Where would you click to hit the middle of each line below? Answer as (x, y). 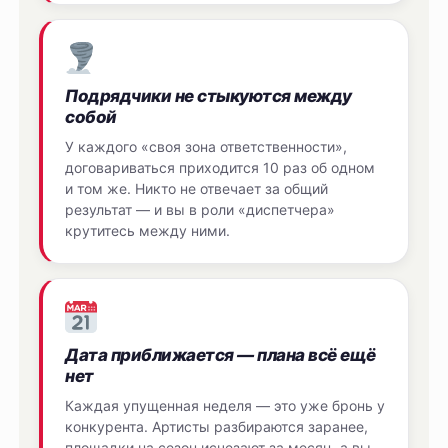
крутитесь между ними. (148, 231)
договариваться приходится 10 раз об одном (220, 168)
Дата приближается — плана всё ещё (220, 354)
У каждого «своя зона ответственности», (206, 147)
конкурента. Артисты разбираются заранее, (217, 426)
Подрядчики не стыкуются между (208, 96)
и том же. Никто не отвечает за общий (197, 189)
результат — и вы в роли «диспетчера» (200, 210)
